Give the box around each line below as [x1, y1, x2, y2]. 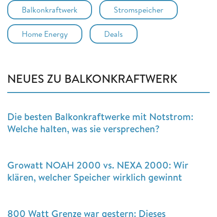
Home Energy [22, 28, 68, 39]
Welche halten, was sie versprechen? [7, 122, 160, 135]
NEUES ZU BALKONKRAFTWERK [7, 70, 177, 87]
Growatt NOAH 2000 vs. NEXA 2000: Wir [7, 158, 188, 171]
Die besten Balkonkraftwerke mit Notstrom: [7, 109, 193, 123]
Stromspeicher [114, 4, 163, 15]
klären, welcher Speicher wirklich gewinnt [7, 170, 182, 184]
